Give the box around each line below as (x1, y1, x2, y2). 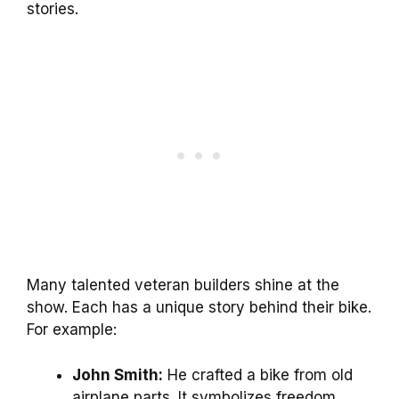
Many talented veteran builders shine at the (27, 276, 339, 295)
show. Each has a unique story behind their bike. (27, 298, 371, 317)
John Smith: (72, 365, 163, 384)
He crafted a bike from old (163, 365, 353, 384)
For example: (27, 321, 117, 339)
